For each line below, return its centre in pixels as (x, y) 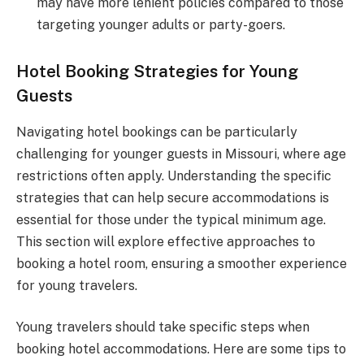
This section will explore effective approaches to (166, 241)
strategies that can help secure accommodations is (173, 197)
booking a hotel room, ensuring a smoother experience (182, 263)
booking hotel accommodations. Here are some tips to (181, 349)
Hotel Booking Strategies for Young (157, 71)
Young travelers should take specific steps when (163, 327)
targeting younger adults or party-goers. (161, 25)
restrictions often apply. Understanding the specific (174, 175)
